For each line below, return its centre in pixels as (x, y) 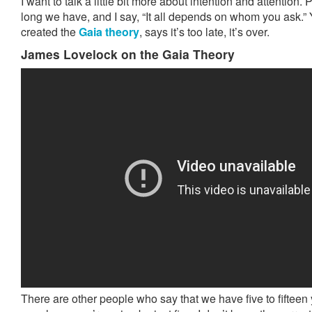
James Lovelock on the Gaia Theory (128, 54)
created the (50, 32)
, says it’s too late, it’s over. (204, 32)
